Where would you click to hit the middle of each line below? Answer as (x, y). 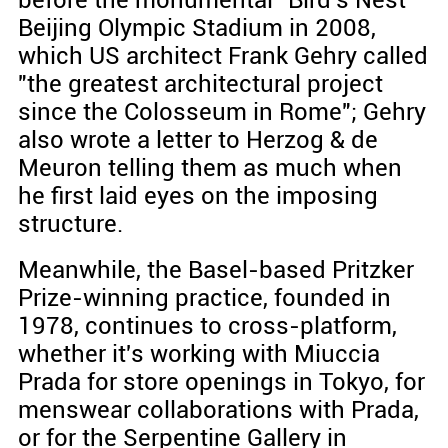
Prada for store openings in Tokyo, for (221, 382)
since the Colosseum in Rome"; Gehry (221, 112)
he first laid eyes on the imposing (197, 196)
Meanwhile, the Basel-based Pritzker (215, 270)
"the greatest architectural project (200, 84)
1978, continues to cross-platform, (207, 326)
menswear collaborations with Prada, (218, 410)
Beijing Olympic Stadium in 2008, (196, 28)
